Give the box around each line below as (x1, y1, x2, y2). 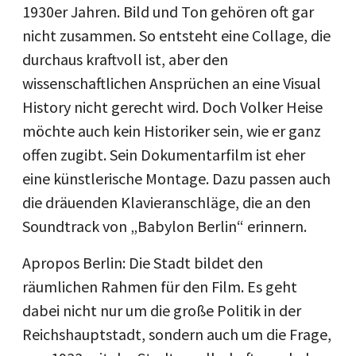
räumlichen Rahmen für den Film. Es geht (22, 277, 297, 297)
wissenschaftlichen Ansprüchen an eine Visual (22, 73, 321, 94)
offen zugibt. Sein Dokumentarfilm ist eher (22, 145, 305, 165)
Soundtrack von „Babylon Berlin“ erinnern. (22, 216, 307, 237)
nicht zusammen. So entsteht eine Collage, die (22, 25, 331, 46)
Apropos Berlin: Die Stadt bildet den (22, 253, 263, 273)
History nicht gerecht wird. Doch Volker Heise (22, 97, 323, 118)
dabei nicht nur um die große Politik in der (22, 300, 301, 321)
